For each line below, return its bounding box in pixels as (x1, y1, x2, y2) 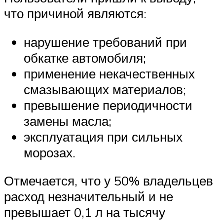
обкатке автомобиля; (24, 49, 146, 66)
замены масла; (24, 112, 111, 129)
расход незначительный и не (4, 188, 173, 205)
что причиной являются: (4, 5, 147, 22)
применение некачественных (24, 65, 195, 81)
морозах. (24, 144, 75, 160)
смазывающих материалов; (24, 81, 186, 97)
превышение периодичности (24, 97, 192, 113)
